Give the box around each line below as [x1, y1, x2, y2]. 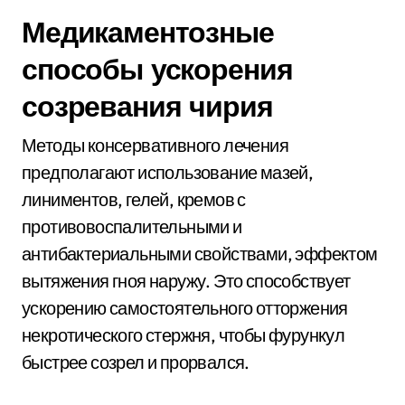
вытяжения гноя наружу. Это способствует [22, 269, 351, 292]
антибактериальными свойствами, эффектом [22, 242, 378, 265]
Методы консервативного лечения [22, 134, 288, 156]
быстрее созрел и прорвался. [22, 351, 250, 373]
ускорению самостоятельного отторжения [22, 297, 348, 319]
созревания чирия [22, 88, 273, 124]
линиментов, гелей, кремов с [22, 188, 246, 211]
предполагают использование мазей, [22, 161, 314, 184]
